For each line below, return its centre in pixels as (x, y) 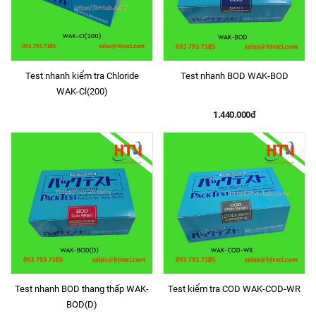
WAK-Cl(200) (82, 91)
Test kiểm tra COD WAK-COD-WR (234, 289)
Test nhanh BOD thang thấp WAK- (82, 289)
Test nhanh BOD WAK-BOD (234, 76)
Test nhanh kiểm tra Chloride (82, 76)
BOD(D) (82, 304)
